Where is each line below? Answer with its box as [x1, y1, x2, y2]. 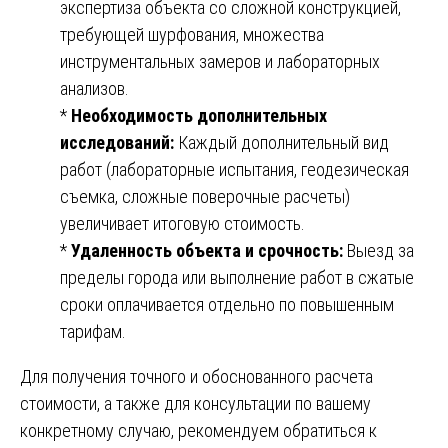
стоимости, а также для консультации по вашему [20, 392, 371, 414]
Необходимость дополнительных [71, 104, 327, 126]
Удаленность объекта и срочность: [71, 239, 343, 261]
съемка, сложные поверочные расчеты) [60, 185, 350, 207]
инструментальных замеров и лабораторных [60, 50, 380, 72]
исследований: [60, 131, 174, 153]
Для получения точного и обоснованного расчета [20, 365, 373, 387]
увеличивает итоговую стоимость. [60, 212, 305, 234]
